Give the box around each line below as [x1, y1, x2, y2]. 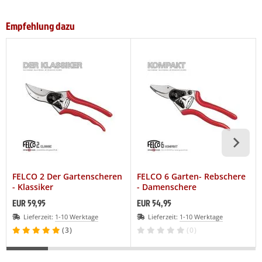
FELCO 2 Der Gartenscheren [12, 170, 122, 182]
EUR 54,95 [137, 196, 171, 209]
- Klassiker [12, 181, 53, 192]
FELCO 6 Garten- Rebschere [137, 170, 246, 182]
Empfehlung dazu [6, 18, 75, 33]
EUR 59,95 [12, 196, 46, 209]
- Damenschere [137, 181, 196, 192]
